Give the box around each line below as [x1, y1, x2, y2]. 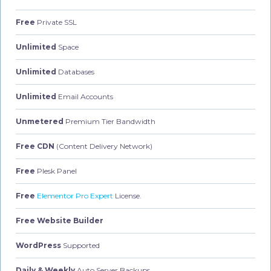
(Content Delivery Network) [54, 141, 152, 151]
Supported [61, 240, 100, 250]
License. [113, 191, 142, 200]
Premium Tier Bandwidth [64, 116, 155, 126]
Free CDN [16, 141, 54, 151]
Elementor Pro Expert [37, 191, 113, 200]
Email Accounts [56, 91, 113, 101]
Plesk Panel [35, 166, 77, 175]
